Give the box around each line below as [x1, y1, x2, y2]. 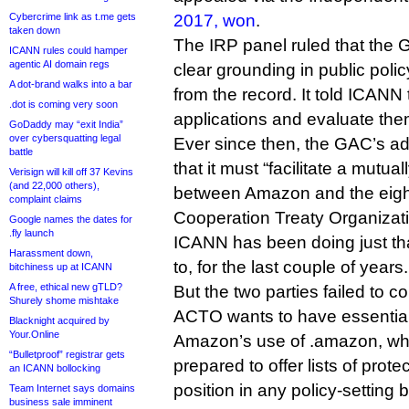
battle [9, 146, 33, 157]
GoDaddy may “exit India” [9, 119, 123, 130]
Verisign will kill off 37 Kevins [9, 166, 133, 177]
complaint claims [9, 194, 82, 204]
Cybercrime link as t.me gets [9, 11, 136, 22]
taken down [9, 25, 60, 36]
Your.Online [9, 329, 59, 340]
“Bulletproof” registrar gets [9, 349, 125, 360]
